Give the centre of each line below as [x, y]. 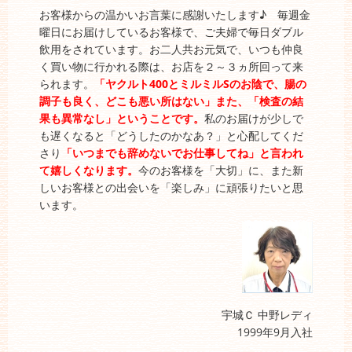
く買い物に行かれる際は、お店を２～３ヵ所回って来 [171, 66]
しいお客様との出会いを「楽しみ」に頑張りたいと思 [171, 187]
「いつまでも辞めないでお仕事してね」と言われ [182, 153]
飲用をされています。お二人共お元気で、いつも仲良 [171, 49]
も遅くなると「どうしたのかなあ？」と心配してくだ [171, 136]
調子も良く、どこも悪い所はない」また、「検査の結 [171, 101]
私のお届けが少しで [254, 118]
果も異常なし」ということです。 [122, 118]
